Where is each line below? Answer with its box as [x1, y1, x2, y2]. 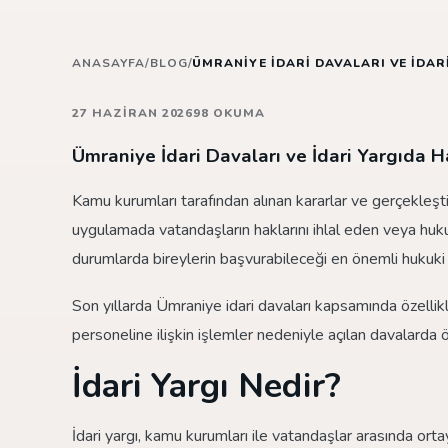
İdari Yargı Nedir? [72, 362, 341, 409]
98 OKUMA [193, 104, 266, 121]
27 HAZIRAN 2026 [72, 104, 194, 121]
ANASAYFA [72, 54, 145, 71]
